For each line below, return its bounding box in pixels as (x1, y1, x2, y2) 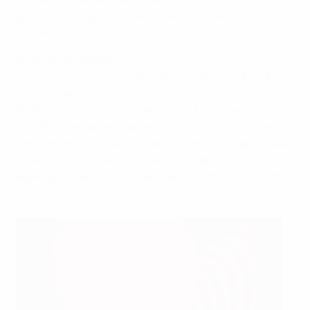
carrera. (17, 24, 57, 40)
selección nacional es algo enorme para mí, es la (17, 152, 258, 167)
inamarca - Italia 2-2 (24, 52, 126, 68)
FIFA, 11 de (225, 69, 273, 84)
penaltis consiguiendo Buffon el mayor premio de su (17, 8, 277, 24)
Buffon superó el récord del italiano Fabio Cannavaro (17, 102, 280, 118)
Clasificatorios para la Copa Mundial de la (17, 69, 225, 84)
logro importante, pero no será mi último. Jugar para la (17, 135, 286, 151)
